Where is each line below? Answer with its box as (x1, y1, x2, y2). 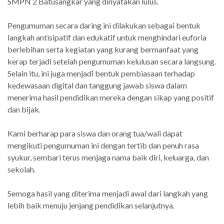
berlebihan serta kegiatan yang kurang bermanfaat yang (7, 44, 198, 54)
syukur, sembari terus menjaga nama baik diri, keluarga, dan (7, 152, 209, 162)
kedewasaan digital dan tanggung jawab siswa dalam (7, 80, 187, 90)
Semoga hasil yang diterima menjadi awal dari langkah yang (7, 188, 208, 198)
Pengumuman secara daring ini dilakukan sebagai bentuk (7, 20, 200, 30)
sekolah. (7, 164, 35, 174)
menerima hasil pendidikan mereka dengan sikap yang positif (7, 92, 214, 102)
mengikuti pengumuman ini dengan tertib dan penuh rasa (7, 140, 199, 150)
